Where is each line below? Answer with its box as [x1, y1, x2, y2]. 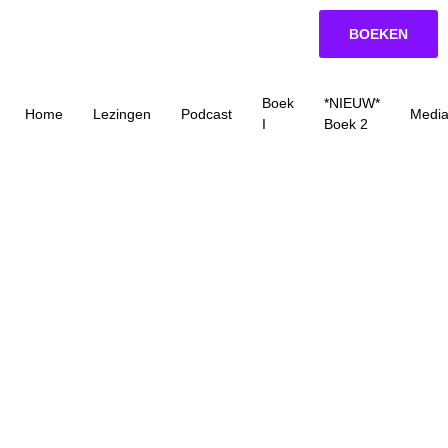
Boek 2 [324, 116, 368, 132]
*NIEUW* [324, 95, 380, 111]
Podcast [181, 105, 232, 122]
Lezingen [93, 105, 151, 122]
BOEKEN [349, 26, 408, 42]
